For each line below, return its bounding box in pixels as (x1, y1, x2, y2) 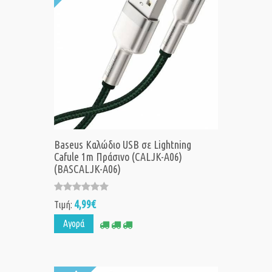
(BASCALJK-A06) (54, 163, 121, 175)
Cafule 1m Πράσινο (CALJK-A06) (54, 151, 182, 163)
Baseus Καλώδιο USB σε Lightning (54, 138, 191, 151)
